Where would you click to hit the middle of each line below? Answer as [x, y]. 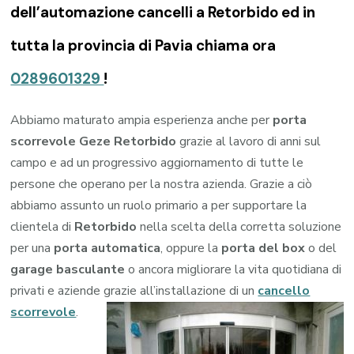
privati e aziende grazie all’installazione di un [134, 291]
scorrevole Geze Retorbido [94, 142]
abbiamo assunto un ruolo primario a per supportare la [159, 206]
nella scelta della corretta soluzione [239, 227]
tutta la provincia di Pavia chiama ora [143, 46]
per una [32, 249]
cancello [284, 291]
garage [32, 270]
